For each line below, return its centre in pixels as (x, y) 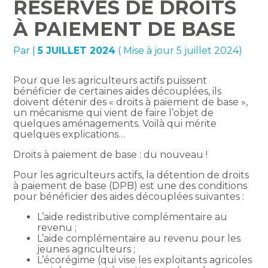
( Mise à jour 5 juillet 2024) (179, 51)
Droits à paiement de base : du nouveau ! (111, 155)
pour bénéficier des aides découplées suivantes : (129, 197)
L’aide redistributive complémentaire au (133, 217)
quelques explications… (69, 135)
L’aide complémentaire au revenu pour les (139, 239)
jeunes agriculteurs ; (86, 249)
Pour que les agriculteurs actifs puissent (110, 81)
